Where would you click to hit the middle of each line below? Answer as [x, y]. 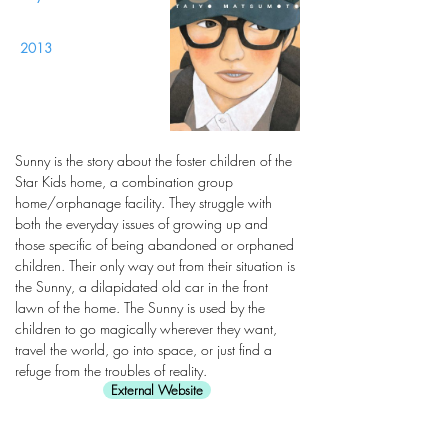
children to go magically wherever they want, [146, 328]
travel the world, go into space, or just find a [143, 349]
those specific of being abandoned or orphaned [154, 244]
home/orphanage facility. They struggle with [143, 202]
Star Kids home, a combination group [124, 181]
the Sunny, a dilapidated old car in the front [141, 286]
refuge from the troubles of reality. [111, 370]
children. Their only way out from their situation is [155, 265]
